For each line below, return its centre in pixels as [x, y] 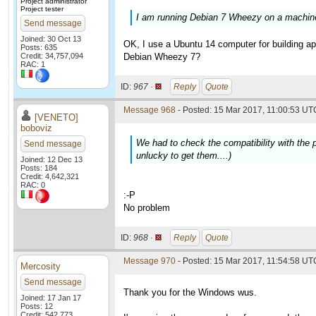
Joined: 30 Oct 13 [51, 39]
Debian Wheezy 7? [162, 57]
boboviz [36, 128]
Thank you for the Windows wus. [190, 292]
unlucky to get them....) [184, 156]
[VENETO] [56, 117]
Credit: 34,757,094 [52, 56]
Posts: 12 [37, 306]
